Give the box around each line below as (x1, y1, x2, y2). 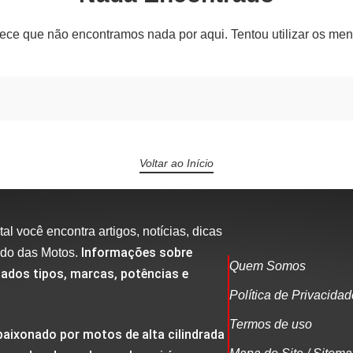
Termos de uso (229, 317, 313, 331)
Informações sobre (80, 245, 192, 260)
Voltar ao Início (139, 157, 214, 169)
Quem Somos (229, 258, 307, 273)
